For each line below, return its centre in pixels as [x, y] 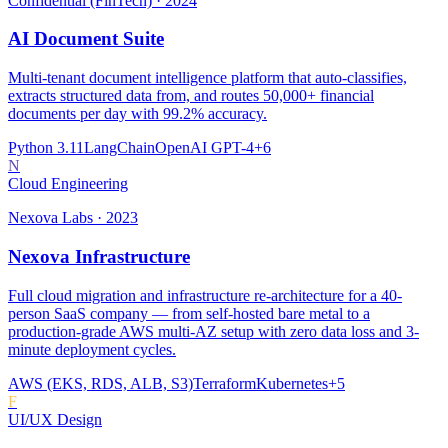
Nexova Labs [50, 218]
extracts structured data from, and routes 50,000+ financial [191, 96]
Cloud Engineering [68, 184]
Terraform [224, 383]
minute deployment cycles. [92, 349]
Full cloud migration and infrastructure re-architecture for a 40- [205, 295]
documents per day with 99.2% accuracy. [137, 114]
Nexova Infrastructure [99, 256]
